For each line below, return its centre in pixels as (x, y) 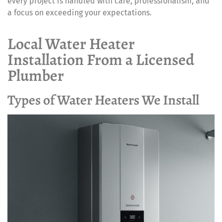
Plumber (36, 76)
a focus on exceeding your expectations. (80, 12)
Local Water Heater (71, 44)
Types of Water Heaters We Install (103, 100)
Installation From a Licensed (101, 60)
